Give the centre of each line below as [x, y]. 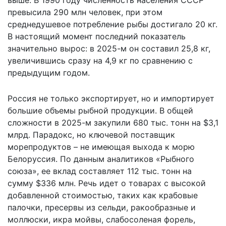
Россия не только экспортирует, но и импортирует [111, 98]
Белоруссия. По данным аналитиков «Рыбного [101, 159]
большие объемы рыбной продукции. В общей [100, 110]
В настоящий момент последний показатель [97, 36]
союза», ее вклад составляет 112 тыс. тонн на [100, 171]
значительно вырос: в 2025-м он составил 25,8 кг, [109, 48]
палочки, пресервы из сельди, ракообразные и [102, 207]
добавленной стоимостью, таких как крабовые [103, 195]
